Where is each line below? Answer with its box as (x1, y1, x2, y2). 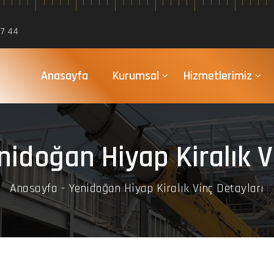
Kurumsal (112, 68, 159, 84)
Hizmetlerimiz (183, 68, 252, 84)
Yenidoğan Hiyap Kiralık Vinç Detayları (68, 180, 264, 196)
